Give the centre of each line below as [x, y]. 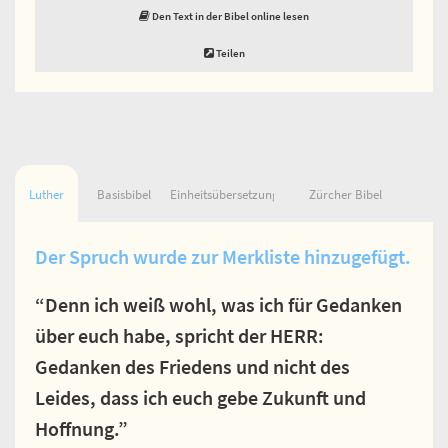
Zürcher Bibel [345, 194]
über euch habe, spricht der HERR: [179, 335]
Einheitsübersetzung [224, 194]
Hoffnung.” [81, 428]
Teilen [229, 52]
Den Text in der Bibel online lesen [229, 15]
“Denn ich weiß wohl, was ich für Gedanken [218, 304]
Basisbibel [123, 194]
